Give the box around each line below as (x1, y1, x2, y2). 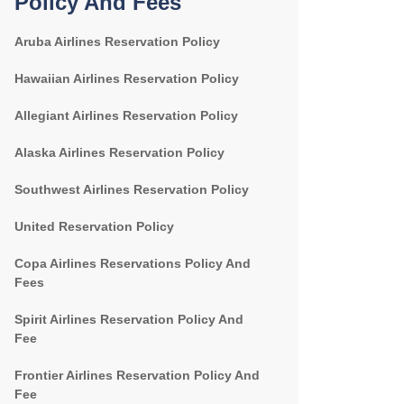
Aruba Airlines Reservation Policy (14, 34, 220, 49)
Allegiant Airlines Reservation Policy (14, 108, 238, 123)
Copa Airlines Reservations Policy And (14, 256, 251, 271)
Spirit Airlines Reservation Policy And (14, 312, 243, 326)
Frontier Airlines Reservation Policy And (14, 368, 260, 382)
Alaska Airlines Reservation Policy (14, 145, 225, 160)
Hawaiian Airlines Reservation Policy (14, 71, 239, 86)
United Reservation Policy (14, 219, 174, 234)
